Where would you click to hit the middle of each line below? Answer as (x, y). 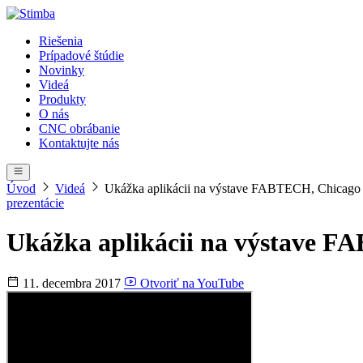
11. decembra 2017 (72, 283)
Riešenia (61, 41)
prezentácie (35, 203)
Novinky (62, 70)
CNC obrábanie (79, 128)
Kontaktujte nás (79, 143)
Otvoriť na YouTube (190, 283)
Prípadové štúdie (81, 56)
